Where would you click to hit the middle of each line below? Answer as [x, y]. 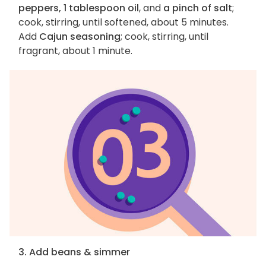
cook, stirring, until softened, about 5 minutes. [123, 23]
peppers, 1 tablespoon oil [79, 8]
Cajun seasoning [80, 37]
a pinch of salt [198, 8]
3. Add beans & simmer [74, 252]
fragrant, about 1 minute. [75, 51]
